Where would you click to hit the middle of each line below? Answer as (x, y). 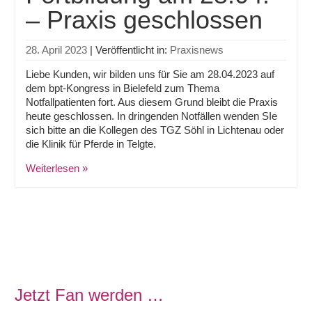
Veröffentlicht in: (133, 50)
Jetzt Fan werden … (89, 295)
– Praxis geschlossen (145, 20)
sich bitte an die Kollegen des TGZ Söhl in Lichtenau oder (155, 130)
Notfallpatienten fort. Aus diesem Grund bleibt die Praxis (152, 102)
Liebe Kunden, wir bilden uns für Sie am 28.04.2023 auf (150, 74)
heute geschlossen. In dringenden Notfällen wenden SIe (152, 116)
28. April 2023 (57, 50)
